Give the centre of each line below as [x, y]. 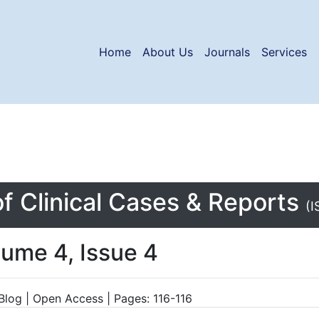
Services [284, 52]
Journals [227, 52]
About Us [168, 52]
